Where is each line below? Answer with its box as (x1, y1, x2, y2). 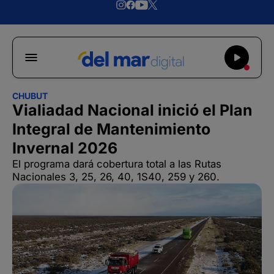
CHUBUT (12, 91, 48, 101)
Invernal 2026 (12, 139, 117, 157)
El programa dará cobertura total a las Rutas (12, 158, 221, 170)
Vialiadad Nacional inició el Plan (12, 101, 253, 119)
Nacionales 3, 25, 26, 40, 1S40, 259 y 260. (12, 171, 220, 183)
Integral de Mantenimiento (12, 120, 210, 138)
